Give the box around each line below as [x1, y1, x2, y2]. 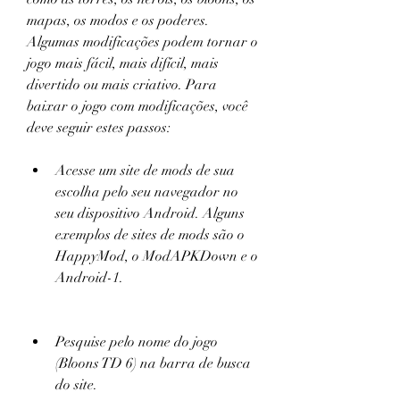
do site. [55, 376, 97, 394]
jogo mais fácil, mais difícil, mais [27, 54, 219, 72]
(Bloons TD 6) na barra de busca [55, 354, 251, 372]
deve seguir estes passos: [27, 119, 171, 137]
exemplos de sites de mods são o [55, 226, 245, 244]
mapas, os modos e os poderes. [27, 12, 209, 29]
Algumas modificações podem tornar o [27, 33, 258, 51]
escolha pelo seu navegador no [55, 183, 238, 201]
